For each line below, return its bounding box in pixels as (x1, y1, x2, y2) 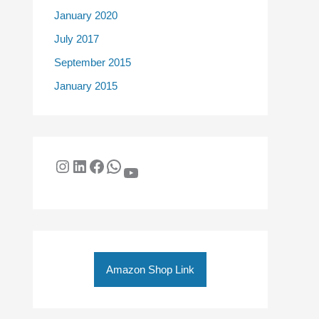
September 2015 (54, 56, 131, 68)
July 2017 (54, 32, 99, 45)
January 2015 (54, 80, 117, 93)
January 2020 (54, 9, 117, 21)
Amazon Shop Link (106, 263, 194, 276)
